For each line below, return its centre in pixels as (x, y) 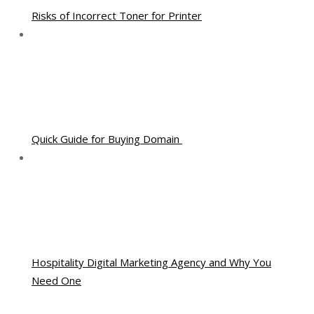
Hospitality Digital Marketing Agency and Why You (151, 262)
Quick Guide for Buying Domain (107, 139)
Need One (56, 280)
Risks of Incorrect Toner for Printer (117, 15)
